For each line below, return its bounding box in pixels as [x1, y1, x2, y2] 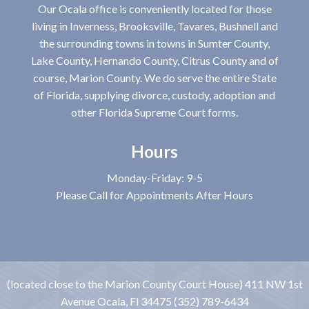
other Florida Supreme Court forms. [71, 106, 238, 119]
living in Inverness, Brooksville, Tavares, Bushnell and [31, 19, 278, 32]
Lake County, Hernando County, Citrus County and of [30, 54, 279, 67]
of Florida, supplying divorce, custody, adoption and [34, 88, 275, 101]
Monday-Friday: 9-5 [106, 171, 203, 184]
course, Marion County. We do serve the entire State [32, 71, 277, 84]
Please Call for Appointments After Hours [56, 188, 253, 201]
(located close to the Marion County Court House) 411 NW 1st [6, 277, 303, 290]
